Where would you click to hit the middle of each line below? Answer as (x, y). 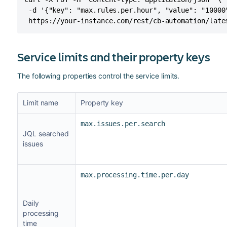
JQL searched (46, 133)
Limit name (41, 102)
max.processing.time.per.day (135, 175)
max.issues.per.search (123, 123)
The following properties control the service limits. (98, 75)
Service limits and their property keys (113, 56)
